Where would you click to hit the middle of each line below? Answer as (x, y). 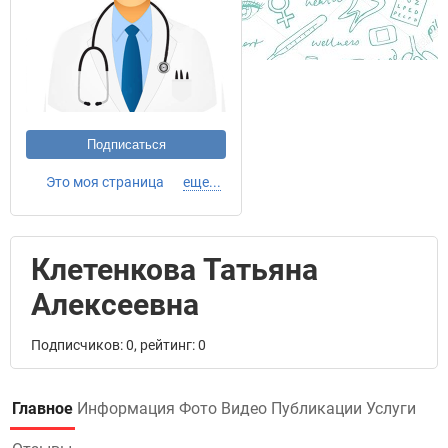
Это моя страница (105, 182)
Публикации (316, 408)
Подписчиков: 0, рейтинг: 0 (118, 345)
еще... (202, 182)
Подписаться (126, 144)
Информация (126, 408)
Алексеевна (115, 304)
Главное (42, 408)
